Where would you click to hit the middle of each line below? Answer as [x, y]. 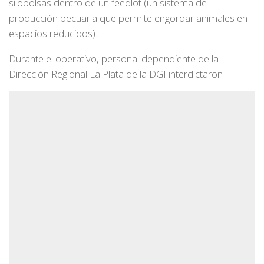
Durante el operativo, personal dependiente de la [114, 58]
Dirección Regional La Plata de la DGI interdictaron [116, 74]
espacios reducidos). [53, 33]
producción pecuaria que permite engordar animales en [128, 18]
